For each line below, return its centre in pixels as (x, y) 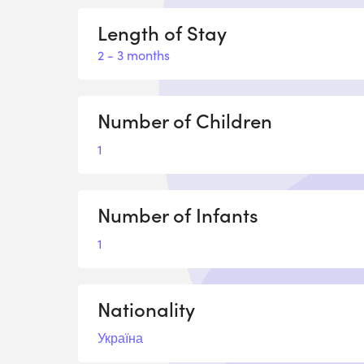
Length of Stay (162, 32)
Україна (120, 337)
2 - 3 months (134, 54)
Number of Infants (178, 214)
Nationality (146, 308)
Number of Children (185, 119)
